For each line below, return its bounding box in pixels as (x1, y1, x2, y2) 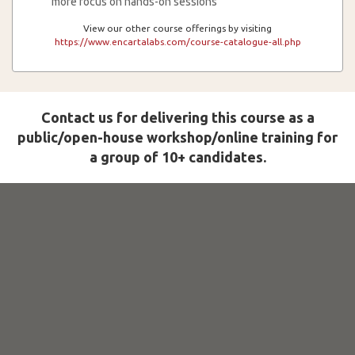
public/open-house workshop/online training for (17, 129, 338, 145)
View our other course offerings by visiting (83, 23, 272, 33)
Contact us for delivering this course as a (40, 109, 315, 125)
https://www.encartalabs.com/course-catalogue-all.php (54, 36, 301, 47)
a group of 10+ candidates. (89, 149, 266, 165)
